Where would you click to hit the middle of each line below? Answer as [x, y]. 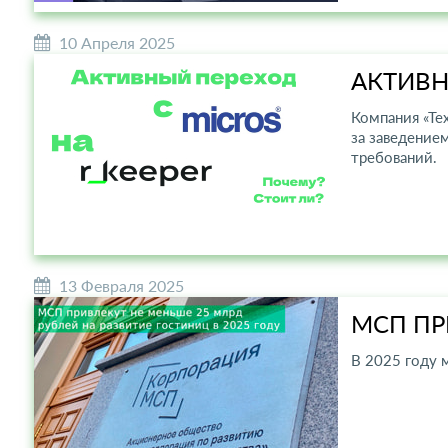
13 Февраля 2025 [121, 285]
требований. [393, 156]
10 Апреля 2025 [116, 42]
